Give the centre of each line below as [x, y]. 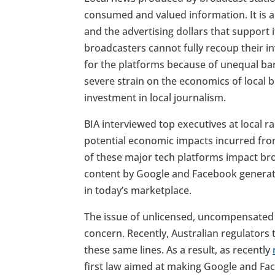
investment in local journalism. [155, 98]
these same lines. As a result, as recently [179, 250]
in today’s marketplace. [138, 191]
